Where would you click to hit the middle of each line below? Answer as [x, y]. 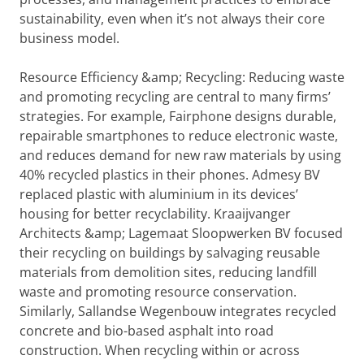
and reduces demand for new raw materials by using [180, 155]
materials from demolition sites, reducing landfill [168, 272]
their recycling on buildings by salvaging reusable [170, 253]
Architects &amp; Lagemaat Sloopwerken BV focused [181, 233]
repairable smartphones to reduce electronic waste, [179, 136]
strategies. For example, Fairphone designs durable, [178, 116]
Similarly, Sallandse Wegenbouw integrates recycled [178, 311]
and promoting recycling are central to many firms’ [175, 97]
